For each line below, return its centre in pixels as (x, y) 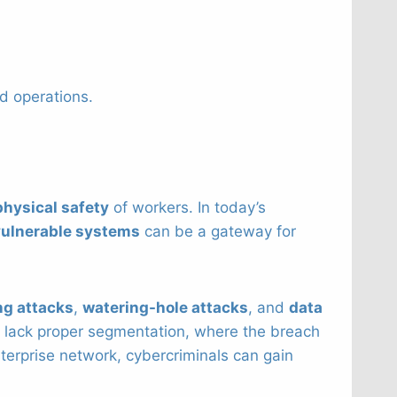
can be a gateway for (218, 231)
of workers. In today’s (187, 207)
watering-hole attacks (165, 307)
